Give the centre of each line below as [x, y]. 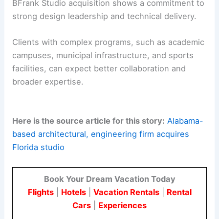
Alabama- [186, 121]
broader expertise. [48, 82]
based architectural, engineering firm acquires [101, 134]
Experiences [122, 205]
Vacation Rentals [126, 192]
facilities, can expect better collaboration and [99, 69]
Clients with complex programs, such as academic [109, 42]
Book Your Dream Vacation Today [109, 179]
